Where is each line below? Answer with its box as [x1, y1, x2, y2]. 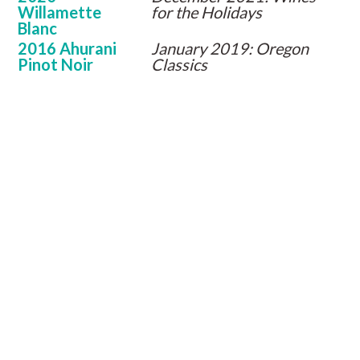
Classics [151, 55, 208, 74]
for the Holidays [151, 2, 263, 22]
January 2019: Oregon [151, 39, 309, 58]
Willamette [18, 2, 102, 22]
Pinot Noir [18, 55, 94, 74]
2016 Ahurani [18, 39, 117, 58]
